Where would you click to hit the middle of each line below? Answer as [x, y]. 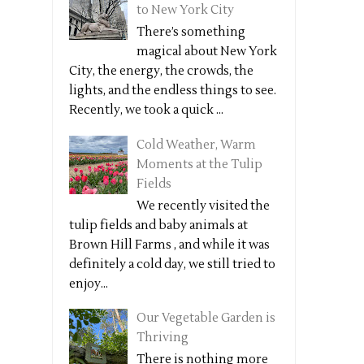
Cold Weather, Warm [196, 145]
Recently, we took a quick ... [146, 110]
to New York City [185, 10]
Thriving [162, 338]
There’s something [191, 32]
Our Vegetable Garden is [206, 318]
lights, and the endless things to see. [173, 91]
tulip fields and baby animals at [160, 225]
